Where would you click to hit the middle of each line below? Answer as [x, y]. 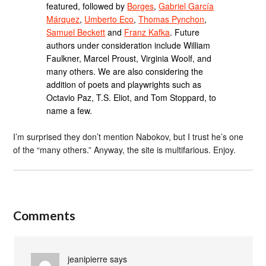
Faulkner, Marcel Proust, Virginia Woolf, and [129, 58]
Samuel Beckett [76, 32]
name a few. [69, 110]
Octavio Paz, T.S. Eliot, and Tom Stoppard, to [132, 97]
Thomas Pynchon [172, 19]
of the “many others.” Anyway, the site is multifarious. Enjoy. [125, 150]
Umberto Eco [109, 19]
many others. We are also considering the [125, 71]
